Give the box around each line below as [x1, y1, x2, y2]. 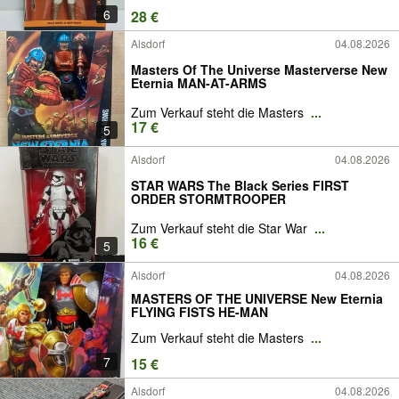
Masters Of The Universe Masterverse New [131, 61, 387, 78]
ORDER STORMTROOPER [131, 190, 286, 208]
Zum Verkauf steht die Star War [131, 219, 311, 237]
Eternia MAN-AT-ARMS [131, 74, 266, 92]
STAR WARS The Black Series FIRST [131, 176, 349, 194]
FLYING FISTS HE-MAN [131, 302, 268, 321]
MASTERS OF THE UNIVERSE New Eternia [131, 289, 383, 307]
